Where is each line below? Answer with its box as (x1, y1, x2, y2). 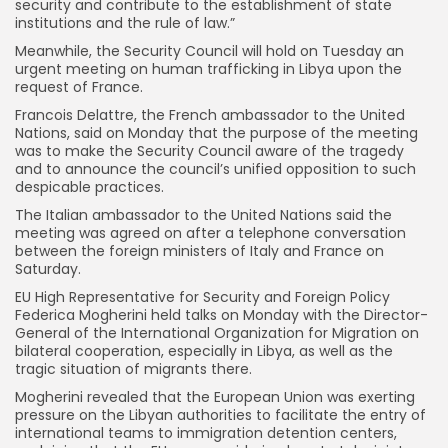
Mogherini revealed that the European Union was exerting (15, 386, 415, 407)
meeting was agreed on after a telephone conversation (15, 222, 406, 243)
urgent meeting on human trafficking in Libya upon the (15, 58, 402, 79)
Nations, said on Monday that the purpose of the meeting (15, 122, 418, 143)
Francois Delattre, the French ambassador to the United (15, 104, 405, 125)
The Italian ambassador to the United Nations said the (15, 204, 392, 225)
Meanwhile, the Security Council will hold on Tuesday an (15, 40, 404, 61)
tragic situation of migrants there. (15, 358, 252, 379)
